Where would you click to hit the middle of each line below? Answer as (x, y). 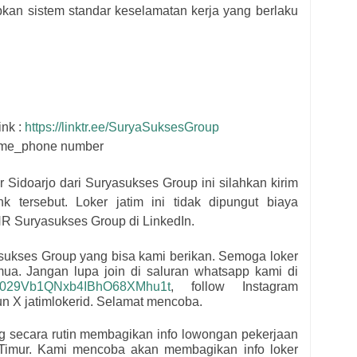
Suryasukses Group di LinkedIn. (104, 222)
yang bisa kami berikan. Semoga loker (189, 257)
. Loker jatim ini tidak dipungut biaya (181, 202)
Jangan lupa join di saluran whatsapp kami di (162, 272)
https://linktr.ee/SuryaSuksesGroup (122, 127)
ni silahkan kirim (251, 183)
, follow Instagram (234, 287)
